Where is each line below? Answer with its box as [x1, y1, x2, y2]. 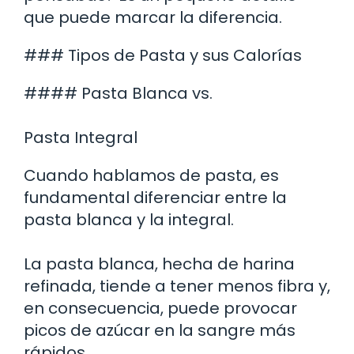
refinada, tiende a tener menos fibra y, [24, 274, 330, 297]
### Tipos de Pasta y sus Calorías [24, 43, 302, 66]
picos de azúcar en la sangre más [24, 318, 296, 341]
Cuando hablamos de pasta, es [24, 164, 279, 186]
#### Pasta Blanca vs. [24, 81, 213, 104]
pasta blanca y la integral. [24, 208, 234, 231]
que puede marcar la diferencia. [24, 6, 282, 28]
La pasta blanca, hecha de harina [24, 252, 295, 275]
